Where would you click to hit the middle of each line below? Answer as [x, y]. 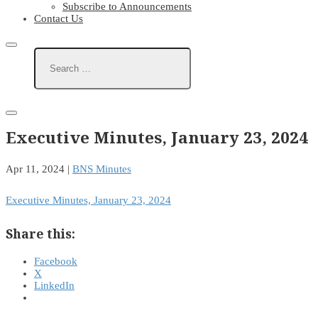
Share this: [40, 233]
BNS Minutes [102, 169]
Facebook [56, 262]
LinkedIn [54, 286]
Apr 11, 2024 [35, 169]
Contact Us [59, 18]
